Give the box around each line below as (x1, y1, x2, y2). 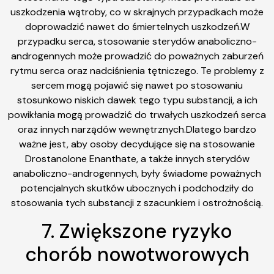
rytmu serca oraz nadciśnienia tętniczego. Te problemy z (10, 64, 264, 78)
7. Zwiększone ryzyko (42, 218, 232, 244)
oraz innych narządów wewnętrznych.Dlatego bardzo (18, 123, 256, 136)
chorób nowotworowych (24, 241, 250, 267)
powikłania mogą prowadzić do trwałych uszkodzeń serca (8, 108, 266, 122)
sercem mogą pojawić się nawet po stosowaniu (31, 79, 243, 92)
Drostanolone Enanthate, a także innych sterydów (24, 152, 250, 166)
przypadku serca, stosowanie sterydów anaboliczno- (17, 35, 257, 48)
